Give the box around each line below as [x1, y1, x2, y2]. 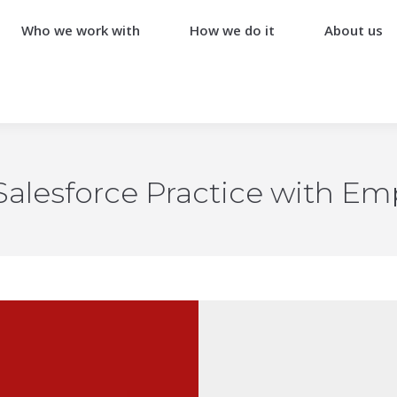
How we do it [190, 21, 276, 39]
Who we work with [21, 21, 141, 39]
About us [324, 21, 384, 39]
